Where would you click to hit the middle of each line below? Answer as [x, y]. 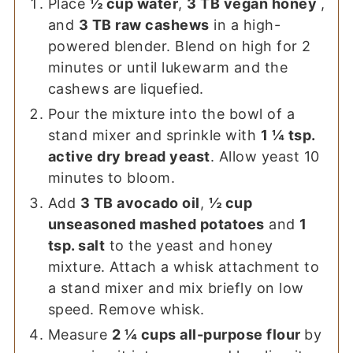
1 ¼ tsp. [288, 136]
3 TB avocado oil [140, 203]
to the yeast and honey [189, 246]
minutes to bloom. [111, 178]
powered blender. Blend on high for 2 [179, 46]
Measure [80, 335]
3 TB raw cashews [144, 25]
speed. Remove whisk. [126, 310]
